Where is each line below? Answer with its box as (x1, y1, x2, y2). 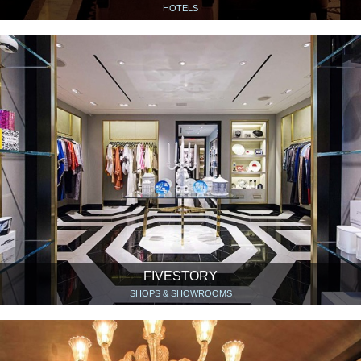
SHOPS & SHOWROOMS (129, 288, 232, 298)
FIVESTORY (143, 269, 218, 283)
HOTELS (163, 3, 198, 14)
